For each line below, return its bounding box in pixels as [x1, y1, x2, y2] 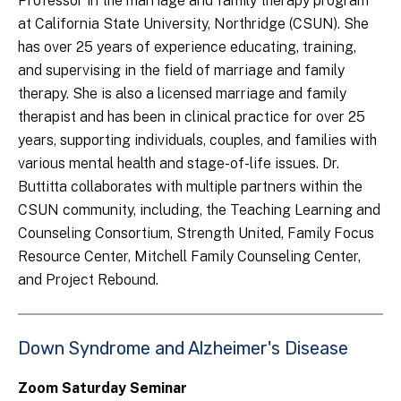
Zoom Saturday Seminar [18, 380, 187, 397]
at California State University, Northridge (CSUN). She [18, 15, 369, 33]
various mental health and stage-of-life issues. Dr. [18, 155, 339, 173]
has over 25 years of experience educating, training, [18, 38, 356, 56]
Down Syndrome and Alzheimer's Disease [18, 337, 348, 360]
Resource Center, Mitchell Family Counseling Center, [18, 248, 361, 266]
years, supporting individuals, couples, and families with [18, 132, 377, 149]
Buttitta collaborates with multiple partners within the [18, 178, 363, 196]
